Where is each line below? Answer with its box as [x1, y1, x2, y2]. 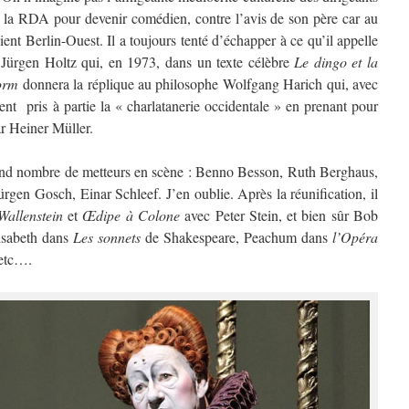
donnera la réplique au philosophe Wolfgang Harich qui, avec [18, 74, 379, 93]
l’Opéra [332, 227, 378, 246]
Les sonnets [73, 227, 141, 246]
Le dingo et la [294, 52, 379, 71]
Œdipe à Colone [82, 205, 180, 225]
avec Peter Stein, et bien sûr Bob [179, 205, 379, 225]
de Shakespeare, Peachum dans [141, 227, 332, 246]
